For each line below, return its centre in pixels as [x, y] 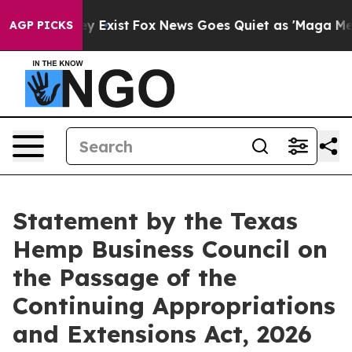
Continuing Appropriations [174, 306]
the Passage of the [125, 277]
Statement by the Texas [155, 221]
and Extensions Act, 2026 [162, 334]
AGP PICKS [41, 25]
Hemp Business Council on [170, 249]
